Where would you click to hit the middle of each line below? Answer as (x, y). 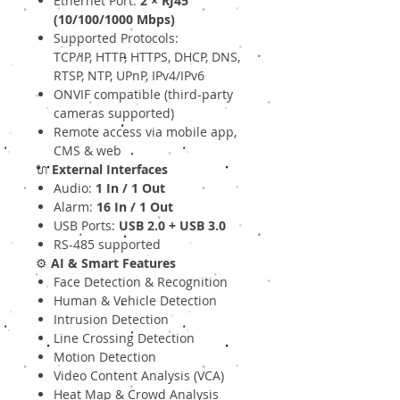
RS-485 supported (107, 245)
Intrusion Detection (111, 320)
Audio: (75, 188)
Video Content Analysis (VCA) (139, 376)
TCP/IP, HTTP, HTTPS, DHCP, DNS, (147, 57)
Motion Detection (105, 357)
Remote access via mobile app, (145, 132)
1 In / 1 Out (130, 188)
